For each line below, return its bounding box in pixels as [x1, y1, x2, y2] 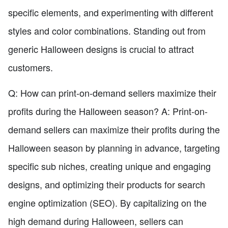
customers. [8, 61, 53, 74]
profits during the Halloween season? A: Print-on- [8, 104, 208, 118]
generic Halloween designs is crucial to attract [8, 42, 194, 56]
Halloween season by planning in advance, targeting [8, 141, 220, 155]
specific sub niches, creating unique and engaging [8, 159, 211, 173]
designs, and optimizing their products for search [8, 178, 205, 191]
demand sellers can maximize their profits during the [8, 123, 220, 136]
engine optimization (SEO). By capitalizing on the [8, 196, 207, 210]
